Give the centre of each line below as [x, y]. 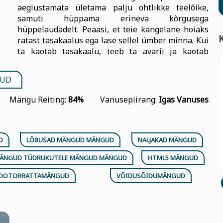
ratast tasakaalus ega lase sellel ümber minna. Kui [113, 40]
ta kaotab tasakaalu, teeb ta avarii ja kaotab [113, 51]
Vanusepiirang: [129, 100]
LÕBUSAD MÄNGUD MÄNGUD [70, 140]
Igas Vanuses [184, 100]
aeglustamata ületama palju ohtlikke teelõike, [113, 7]
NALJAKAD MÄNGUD [167, 140]
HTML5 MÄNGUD [173, 158]
